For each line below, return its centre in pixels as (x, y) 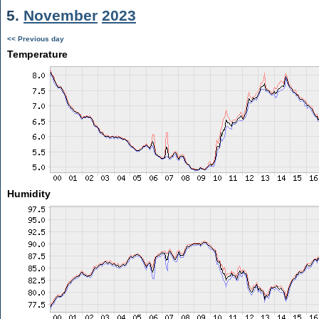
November (61, 15)
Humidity (28, 194)
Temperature (37, 54)
